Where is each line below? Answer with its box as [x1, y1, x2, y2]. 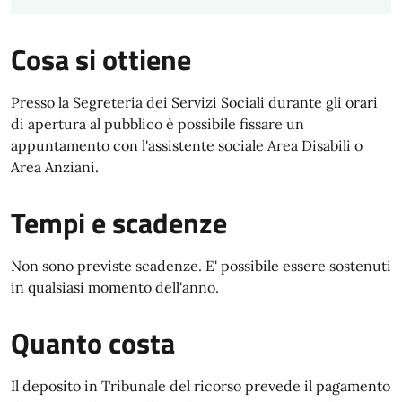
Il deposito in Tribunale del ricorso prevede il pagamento [11, 377, 390, 395]
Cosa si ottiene [11, 38, 191, 81]
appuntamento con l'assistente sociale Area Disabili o [11, 136, 363, 154]
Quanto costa [11, 321, 175, 364]
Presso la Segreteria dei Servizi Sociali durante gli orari [11, 93, 378, 111]
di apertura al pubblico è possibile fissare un [11, 115, 304, 133]
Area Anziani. [11, 158, 99, 176]
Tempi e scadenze [11, 201, 227, 244]
